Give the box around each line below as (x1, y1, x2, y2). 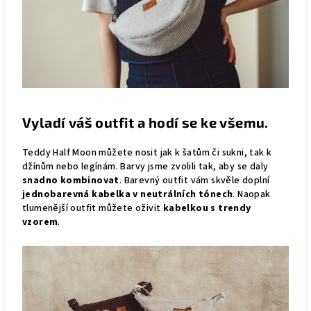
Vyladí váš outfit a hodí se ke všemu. (22, 113, 269, 131)
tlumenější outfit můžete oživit (22, 201, 163, 215)
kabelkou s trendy (162, 201, 251, 215)
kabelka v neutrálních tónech (92, 187, 233, 201)
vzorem (22, 215, 58, 229)
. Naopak (233, 187, 271, 201)
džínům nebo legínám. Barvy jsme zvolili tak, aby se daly (22, 159, 269, 174)
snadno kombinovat (22, 173, 119, 187)
